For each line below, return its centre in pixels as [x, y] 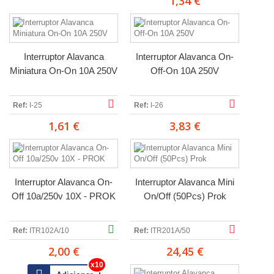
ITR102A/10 [49, 231]
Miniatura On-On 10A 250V [64, 71]
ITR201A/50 [170, 231]
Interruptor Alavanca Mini [185, 182]
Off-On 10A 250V [185, 71]
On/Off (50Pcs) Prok [185, 196]
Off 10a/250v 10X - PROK [64, 196]
